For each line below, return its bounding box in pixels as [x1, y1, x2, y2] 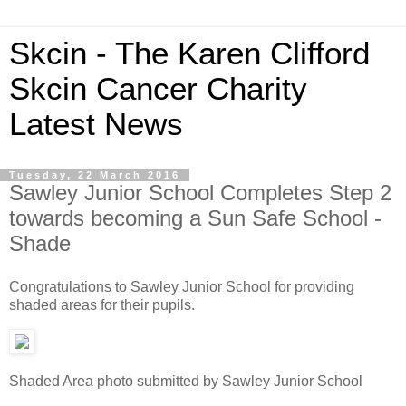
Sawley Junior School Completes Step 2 [9, 180, 391, 205]
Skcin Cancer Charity [9, 72, 307, 106]
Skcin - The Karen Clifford [9, 36, 370, 71]
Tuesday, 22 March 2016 [9, 169, 180, 180]
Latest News [9, 107, 183, 141]
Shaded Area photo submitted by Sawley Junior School [9, 373, 362, 390]
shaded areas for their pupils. [9, 296, 195, 313]
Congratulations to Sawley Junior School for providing [9, 278, 354, 295]
